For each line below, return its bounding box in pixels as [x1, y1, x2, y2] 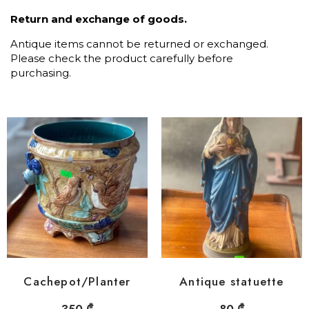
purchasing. [10, 66, 71, 79]
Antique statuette [179, 272, 284, 290]
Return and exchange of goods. [10, 12, 187, 26]
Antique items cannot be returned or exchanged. [10, 37, 268, 50]
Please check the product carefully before [10, 51, 233, 65]
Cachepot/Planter [23, 272, 131, 290]
